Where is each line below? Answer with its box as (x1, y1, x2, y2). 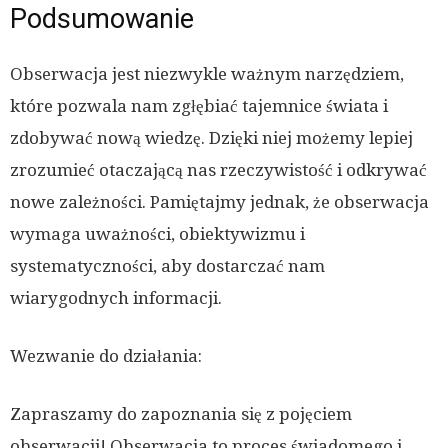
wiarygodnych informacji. (10, 287, 222, 308)
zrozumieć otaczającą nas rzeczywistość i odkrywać (10, 159, 427, 180)
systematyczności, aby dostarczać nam (10, 255, 325, 276)
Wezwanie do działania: (10, 345, 202, 366)
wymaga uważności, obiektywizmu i (10, 223, 305, 244)
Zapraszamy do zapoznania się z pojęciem (10, 403, 352, 424)
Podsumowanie (10, 2, 194, 35)
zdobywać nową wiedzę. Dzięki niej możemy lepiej (10, 127, 413, 148)
